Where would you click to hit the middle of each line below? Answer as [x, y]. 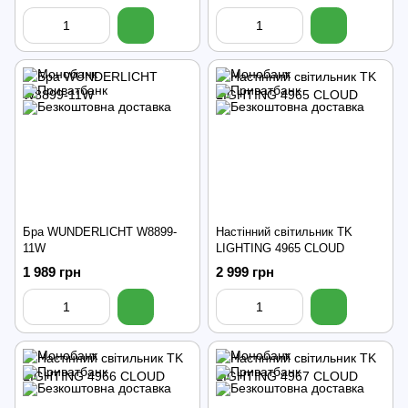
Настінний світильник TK [284, 232]
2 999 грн [245, 271]
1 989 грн [52, 271]
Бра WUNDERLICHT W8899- [100, 232]
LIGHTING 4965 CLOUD [280, 249]
